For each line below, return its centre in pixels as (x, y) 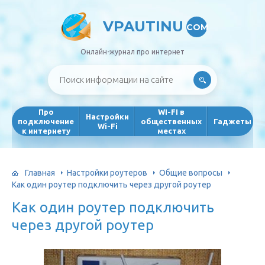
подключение (46, 121)
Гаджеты (232, 121)
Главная (40, 172)
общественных (171, 121)
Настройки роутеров (107, 172)
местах (171, 131)
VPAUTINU (143, 26)
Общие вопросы (191, 172)
